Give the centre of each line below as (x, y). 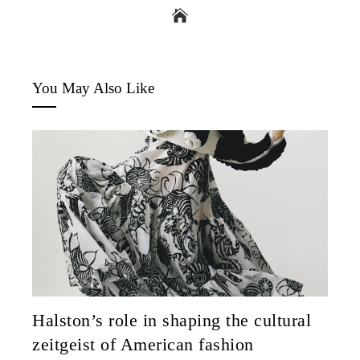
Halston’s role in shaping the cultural (172, 320)
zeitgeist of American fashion (143, 344)
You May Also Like (93, 88)
